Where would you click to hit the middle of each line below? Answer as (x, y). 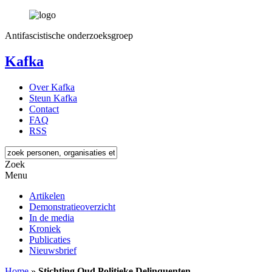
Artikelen (47, 195)
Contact (44, 109)
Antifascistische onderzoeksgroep (69, 36)
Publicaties (50, 239)
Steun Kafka (53, 98)
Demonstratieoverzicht (72, 206)
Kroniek (45, 228)
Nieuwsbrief (53, 250)
